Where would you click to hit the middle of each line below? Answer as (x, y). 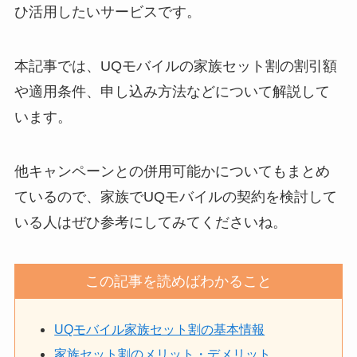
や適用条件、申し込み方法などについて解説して (172, 92)
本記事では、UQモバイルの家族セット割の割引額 (175, 66)
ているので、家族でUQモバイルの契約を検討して (175, 196)
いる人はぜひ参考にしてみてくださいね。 (150, 222)
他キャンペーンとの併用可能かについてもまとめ (172, 171)
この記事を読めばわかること (178, 281)
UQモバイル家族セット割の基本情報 (160, 330)
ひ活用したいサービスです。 (107, 12)
